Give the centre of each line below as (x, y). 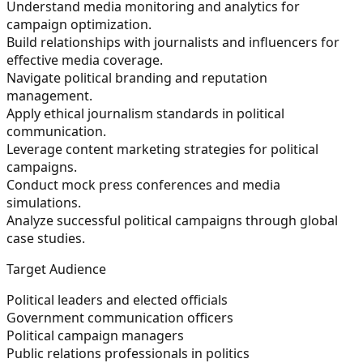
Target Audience (56, 269)
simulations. (45, 202)
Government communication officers (122, 317)
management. (51, 95)
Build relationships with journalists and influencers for (173, 42)
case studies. (47, 238)
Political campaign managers (97, 335)
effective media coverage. (86, 60)
